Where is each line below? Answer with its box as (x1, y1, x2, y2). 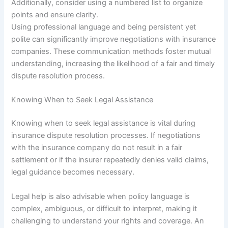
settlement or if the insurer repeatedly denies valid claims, (11, 155, 209, 165)
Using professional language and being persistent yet (11, 22, 196, 32)
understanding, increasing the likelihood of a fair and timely (11, 59, 215, 69)
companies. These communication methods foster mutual (11, 47, 211, 56)
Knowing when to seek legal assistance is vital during (11, 119, 196, 128)
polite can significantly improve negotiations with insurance (11, 35, 216, 44)
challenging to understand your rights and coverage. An (11, 216, 205, 225)
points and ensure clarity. (11, 10, 99, 20)
